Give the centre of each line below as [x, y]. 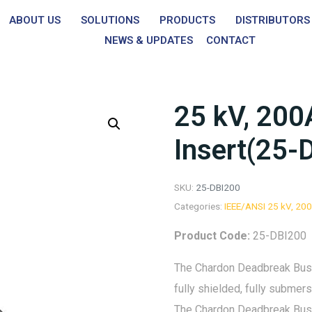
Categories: [198, 206]
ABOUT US [34, 20]
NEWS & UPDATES [149, 40]
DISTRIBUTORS [272, 20]
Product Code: [213, 235]
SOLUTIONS [110, 20]
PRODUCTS [187, 20]
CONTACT [231, 40]
